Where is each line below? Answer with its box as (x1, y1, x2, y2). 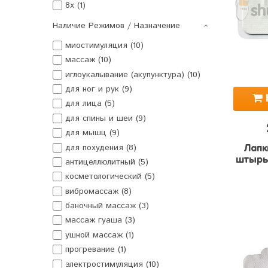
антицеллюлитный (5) (65, 156, 148, 168)
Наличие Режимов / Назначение (53, 19, 180, 32)
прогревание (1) (65, 243, 126, 256)
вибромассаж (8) (65, 185, 132, 197)
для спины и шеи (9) (65, 112, 146, 124)
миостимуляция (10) (65, 39, 144, 51)
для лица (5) (65, 98, 115, 110)
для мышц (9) (65, 127, 120, 139)
